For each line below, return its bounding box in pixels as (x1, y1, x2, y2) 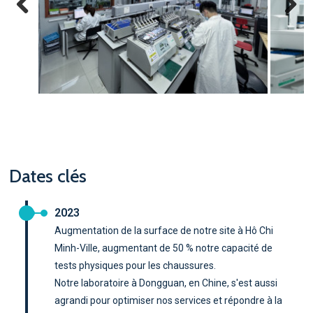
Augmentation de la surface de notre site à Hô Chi (54, 224, 274, 236)
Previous (15, 16, 61, 30)
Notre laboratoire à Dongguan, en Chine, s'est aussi (54, 277, 278, 289)
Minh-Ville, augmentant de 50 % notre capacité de (54, 242, 273, 254)
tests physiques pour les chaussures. (54, 259, 217, 271)
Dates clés (8, 165, 87, 187)
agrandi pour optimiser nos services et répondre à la (54, 294, 283, 306)
